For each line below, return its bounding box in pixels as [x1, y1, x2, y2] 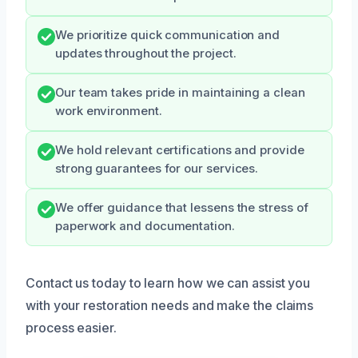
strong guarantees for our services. [55, 161, 259, 177]
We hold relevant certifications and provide [55, 143, 304, 158]
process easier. [26, 320, 117, 336]
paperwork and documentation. [55, 219, 235, 234]
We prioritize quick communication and [55, 28, 280, 43]
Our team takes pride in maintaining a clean [55, 86, 305, 101]
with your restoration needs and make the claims [26, 297, 314, 314]
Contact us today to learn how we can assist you [26, 275, 311, 292]
